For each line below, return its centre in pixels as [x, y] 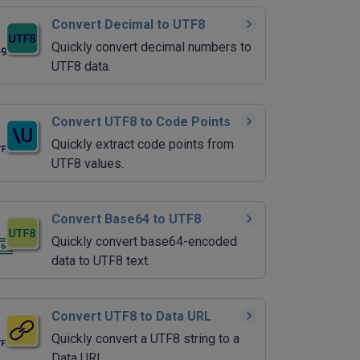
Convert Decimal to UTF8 [128, 24]
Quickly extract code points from [143, 144]
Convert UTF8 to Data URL [131, 316]
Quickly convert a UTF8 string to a [145, 338]
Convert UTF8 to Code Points [141, 121]
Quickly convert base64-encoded [144, 241]
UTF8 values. [88, 163]
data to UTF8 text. [101, 260]
